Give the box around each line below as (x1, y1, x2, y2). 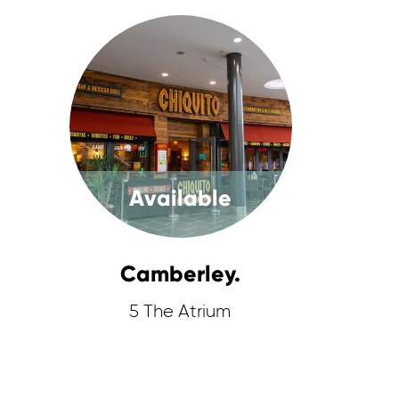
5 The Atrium (129, 303, 232, 321)
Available (129, 184, 232, 212)
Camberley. (120, 260, 241, 288)
